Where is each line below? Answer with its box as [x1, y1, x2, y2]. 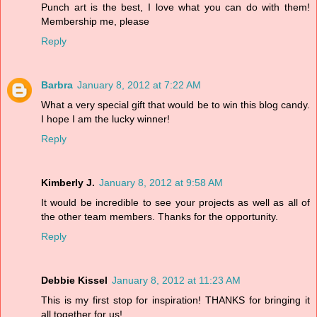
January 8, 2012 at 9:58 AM [99, 176, 223, 188]
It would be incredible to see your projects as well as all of [41, 196, 310, 208]
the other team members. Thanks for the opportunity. [41, 210, 278, 222]
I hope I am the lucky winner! [41, 113, 170, 125]
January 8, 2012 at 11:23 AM [112, 274, 241, 286]
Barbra [41, 79, 73, 91]
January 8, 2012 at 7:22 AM [77, 79, 201, 91]
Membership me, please [41, 15, 149, 27]
